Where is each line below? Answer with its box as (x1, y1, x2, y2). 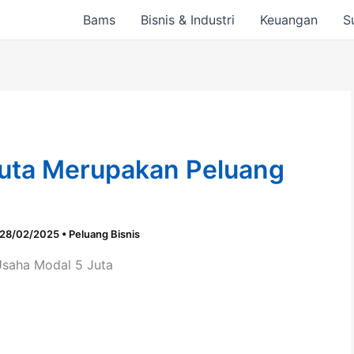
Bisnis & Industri (141, 12, 235, 28)
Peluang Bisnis (69, 228, 140, 240)
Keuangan (260, 12, 318, 28)
